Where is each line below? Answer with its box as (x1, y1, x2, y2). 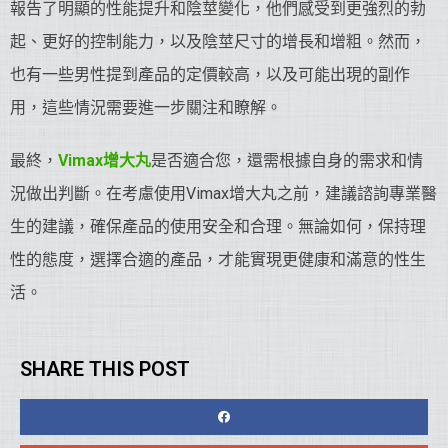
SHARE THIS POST (20, 357, 190, 381)
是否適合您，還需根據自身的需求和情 (151, 151, 423, 170)
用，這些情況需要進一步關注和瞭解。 (10, 98, 282, 117)
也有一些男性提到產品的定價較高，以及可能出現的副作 (10, 65, 410, 84)
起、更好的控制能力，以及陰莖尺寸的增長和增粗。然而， (10, 32, 426, 51)
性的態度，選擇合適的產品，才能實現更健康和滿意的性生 (10, 250, 426, 269)
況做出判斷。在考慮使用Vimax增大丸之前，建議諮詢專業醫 (10, 184, 437, 203)
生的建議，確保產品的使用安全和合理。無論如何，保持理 (10, 217, 426, 236)
